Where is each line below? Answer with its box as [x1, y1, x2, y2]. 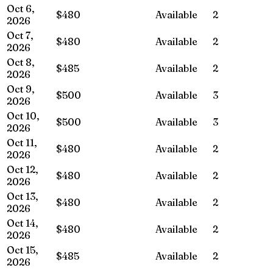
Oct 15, [7, 243, 38, 256]
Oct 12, [7, 163, 38, 175]
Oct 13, [7, 190, 38, 202]
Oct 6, [7, 2, 35, 15]
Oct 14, [7, 216, 38, 229]
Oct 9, [7, 82, 35, 95]
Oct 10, [7, 109, 40, 122]
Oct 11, [7, 136, 37, 149]
